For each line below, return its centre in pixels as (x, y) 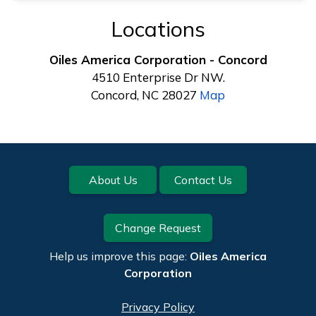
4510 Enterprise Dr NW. (158, 77)
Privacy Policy (158, 306)
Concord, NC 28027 (145, 95)
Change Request (158, 227)
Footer (43, 176)
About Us (113, 180)
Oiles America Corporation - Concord (158, 59)
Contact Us (203, 180)
